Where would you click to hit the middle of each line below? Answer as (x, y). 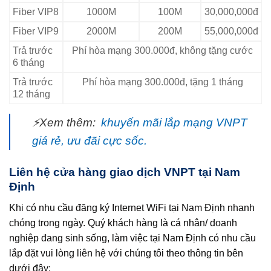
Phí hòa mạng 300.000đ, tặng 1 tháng (162, 82)
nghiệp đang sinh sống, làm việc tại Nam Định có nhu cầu (132, 238)
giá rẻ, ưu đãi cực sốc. (90, 141)
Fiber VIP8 (36, 12)
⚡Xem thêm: (65, 123)
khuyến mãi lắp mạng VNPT (174, 123)
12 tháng (31, 94)
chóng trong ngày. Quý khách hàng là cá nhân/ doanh (123, 223)
